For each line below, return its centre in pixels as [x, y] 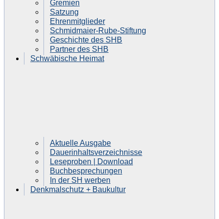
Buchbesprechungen [86, 171]
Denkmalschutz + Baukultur [78, 189]
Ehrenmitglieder [77, 21]
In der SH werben [80, 180]
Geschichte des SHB [86, 40]
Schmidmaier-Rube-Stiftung [98, 30]
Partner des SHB [79, 49]
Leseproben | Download [91, 161]
